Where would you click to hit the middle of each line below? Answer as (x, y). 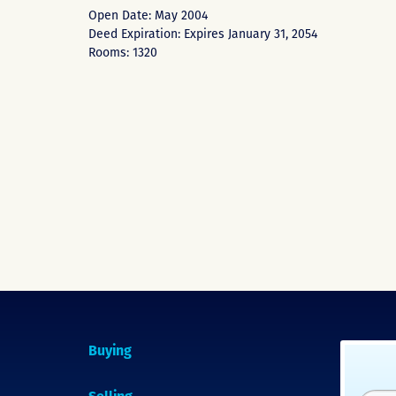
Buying (110, 351)
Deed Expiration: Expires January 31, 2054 (203, 34)
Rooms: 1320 (123, 53)
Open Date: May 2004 (148, 15)
